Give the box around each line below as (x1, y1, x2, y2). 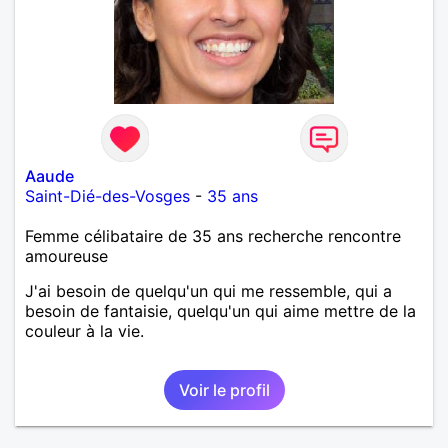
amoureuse (25, 245, 108, 266)
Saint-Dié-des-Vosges (25, 185, 190, 206)
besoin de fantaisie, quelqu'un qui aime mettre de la (25, 300, 416, 321)
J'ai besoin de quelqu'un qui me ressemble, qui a (25, 280, 392, 301)
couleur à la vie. (25, 320, 144, 341)
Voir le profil (178, 379, 270, 400)
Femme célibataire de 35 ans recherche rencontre (25, 225, 401, 246)
